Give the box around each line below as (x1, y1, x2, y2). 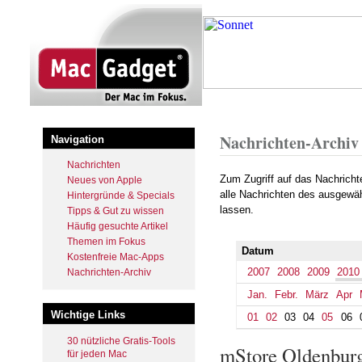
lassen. (220, 204, 254, 216)
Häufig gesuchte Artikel (67, 221, 168, 232)
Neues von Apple (67, 175, 142, 186)
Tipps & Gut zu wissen (67, 205, 164, 217)
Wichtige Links (51, 309, 125, 321)
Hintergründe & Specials (67, 190, 175, 201)
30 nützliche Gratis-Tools (67, 335, 175, 347)
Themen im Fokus (67, 236, 145, 247)
